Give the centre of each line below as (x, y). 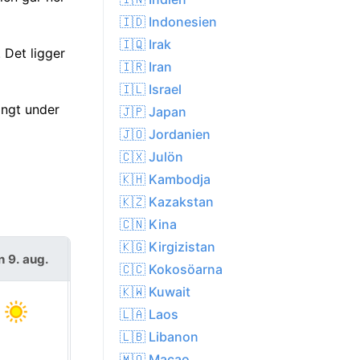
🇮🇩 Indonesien (168, 22)
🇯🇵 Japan (153, 112)
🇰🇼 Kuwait (155, 292)
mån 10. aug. (121, 259)
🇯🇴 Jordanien (165, 135)
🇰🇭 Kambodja (165, 180)
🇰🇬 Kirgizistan (168, 247)
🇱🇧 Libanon (159, 337)
